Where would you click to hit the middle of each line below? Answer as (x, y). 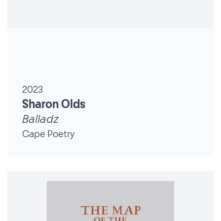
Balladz (40, 119)
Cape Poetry (48, 134)
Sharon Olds (54, 104)
